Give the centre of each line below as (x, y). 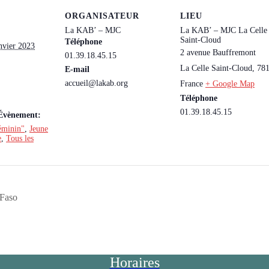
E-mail (77, 69)
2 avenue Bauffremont (218, 52)
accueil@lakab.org (96, 83)
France (192, 83)
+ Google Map (230, 83)
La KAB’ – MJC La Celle (224, 30)
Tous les (20, 138)
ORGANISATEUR (102, 16)
